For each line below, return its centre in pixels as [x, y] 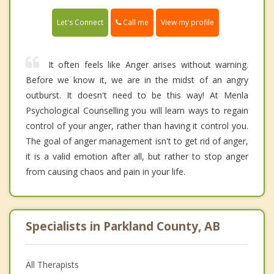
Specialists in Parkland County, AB [123, 227]
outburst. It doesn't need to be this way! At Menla [137, 95]
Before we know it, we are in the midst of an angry [137, 80]
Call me [135, 23]
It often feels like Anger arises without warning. [148, 65]
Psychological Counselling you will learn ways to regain [137, 111]
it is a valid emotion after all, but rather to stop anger [137, 157]
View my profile [187, 23]
